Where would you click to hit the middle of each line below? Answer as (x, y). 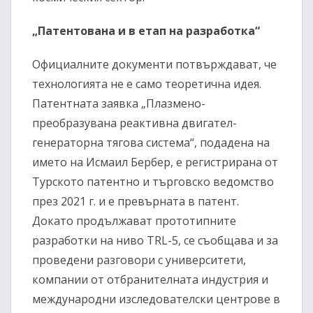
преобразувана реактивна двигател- (134, 123)
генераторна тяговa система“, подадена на (151, 143)
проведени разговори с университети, (139, 260)
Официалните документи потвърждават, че (154, 65)
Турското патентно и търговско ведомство (153, 182)
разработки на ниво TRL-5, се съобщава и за (155, 241)
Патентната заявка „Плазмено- (119, 104)
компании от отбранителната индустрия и (150, 280)
